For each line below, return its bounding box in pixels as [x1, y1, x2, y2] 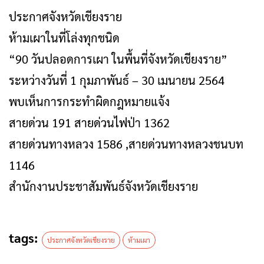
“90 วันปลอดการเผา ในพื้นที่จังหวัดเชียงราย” [9, 51, 227, 67]
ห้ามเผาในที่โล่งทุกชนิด [9, 30, 120, 45]
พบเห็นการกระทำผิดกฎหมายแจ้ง [9, 94, 170, 109]
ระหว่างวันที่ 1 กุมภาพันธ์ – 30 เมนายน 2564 [9, 72, 225, 88]
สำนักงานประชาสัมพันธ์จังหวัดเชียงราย [9, 179, 198, 194]
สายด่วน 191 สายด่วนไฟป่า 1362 [9, 115, 170, 130]
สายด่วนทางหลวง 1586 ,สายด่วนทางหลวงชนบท [9, 136, 243, 151]
